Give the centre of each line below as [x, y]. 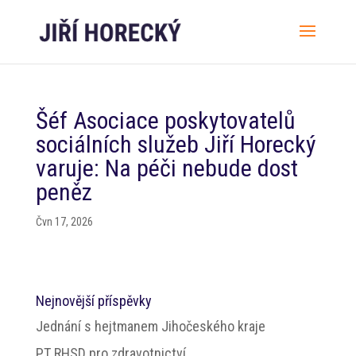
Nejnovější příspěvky [93, 301]
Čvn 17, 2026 [64, 222]
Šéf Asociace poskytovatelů [165, 120]
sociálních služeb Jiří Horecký [176, 144]
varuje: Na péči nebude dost [166, 168]
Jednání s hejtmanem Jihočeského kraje [150, 326]
